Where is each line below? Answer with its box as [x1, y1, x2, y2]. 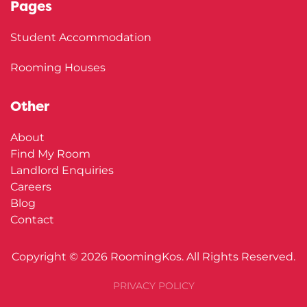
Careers [10, 180, 51, 193]
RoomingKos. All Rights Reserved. [108, 249, 295, 263]
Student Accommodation [10, 30, 151, 44]
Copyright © [12, 249, 81, 263]
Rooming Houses [10, 60, 106, 74]
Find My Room [10, 147, 90, 160]
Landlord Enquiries [10, 163, 114, 177]
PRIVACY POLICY [112, 279, 195, 292]
